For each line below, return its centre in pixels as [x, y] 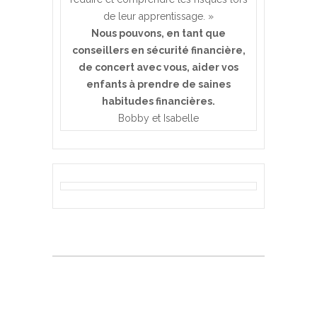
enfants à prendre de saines [158, 84]
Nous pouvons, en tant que [158, 33]
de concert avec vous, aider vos [158, 67]
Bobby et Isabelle [158, 118]
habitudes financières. [158, 101]
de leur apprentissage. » [158, 16]
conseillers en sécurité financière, [158, 50]
